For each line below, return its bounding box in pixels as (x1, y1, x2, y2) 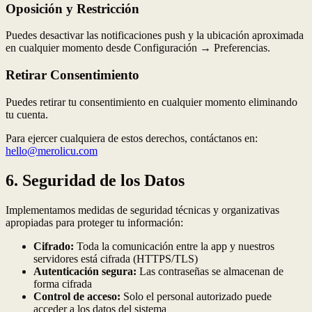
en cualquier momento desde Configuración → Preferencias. (6, 42, 270, 54)
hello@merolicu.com (6, 144, 97, 157)
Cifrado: (33, 240, 74, 252)
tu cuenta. (6, 108, 48, 120)
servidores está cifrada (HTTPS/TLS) (33, 252, 198, 265)
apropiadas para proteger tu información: (6, 216, 183, 228)
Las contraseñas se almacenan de (136, 265, 283, 277)
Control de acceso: (33, 290, 120, 302)
